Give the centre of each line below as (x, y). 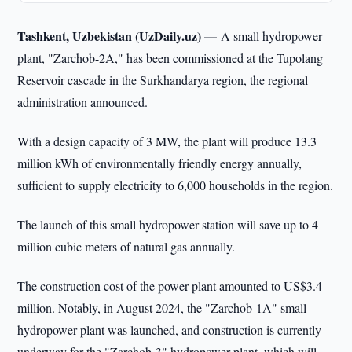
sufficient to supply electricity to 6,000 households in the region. (176, 185)
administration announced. (83, 102)
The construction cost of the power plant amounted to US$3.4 (170, 286)
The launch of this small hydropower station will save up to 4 (168, 224)
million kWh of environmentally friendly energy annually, (160, 163)
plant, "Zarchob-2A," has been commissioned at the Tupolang (170, 58)
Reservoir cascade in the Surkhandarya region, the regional (163, 80)
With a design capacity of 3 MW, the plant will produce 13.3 (167, 141)
